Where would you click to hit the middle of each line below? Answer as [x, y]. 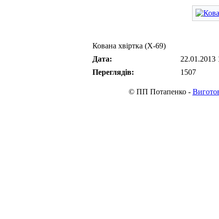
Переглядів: [113, 72]
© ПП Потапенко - [160, 92]
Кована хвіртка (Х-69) [129, 46]
